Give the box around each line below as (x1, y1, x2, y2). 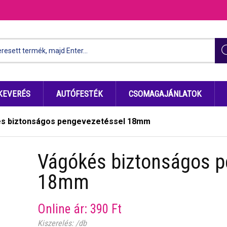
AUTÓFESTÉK (56, 89, 103, 99)
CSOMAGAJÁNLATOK (129, 89, 202, 99)
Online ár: (37, 202, 90, 216)
